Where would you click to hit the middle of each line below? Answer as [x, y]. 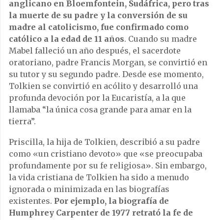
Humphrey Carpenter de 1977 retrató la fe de [101, 213]
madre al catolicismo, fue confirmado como [99, 27]
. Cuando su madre [161, 39]
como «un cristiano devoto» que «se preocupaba [106, 154]
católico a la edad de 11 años [67, 39]
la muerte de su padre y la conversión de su [98, 15]
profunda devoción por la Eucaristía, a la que [97, 98]
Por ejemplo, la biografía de [111, 201]
